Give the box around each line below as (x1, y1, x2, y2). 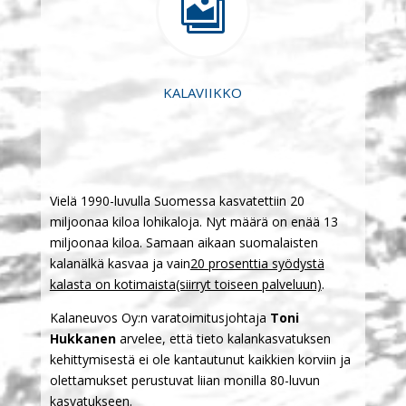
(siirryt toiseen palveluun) (175, 275, 322, 293)
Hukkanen (49, 329, 116, 347)
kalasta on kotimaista (49, 275, 176, 293)
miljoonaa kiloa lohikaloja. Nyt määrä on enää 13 (49, 212, 338, 230)
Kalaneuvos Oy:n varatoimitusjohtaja (49, 308, 270, 326)
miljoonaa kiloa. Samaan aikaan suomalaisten (49, 233, 318, 251)
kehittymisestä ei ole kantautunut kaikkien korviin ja (49, 350, 351, 368)
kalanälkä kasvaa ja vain (49, 254, 190, 272)
